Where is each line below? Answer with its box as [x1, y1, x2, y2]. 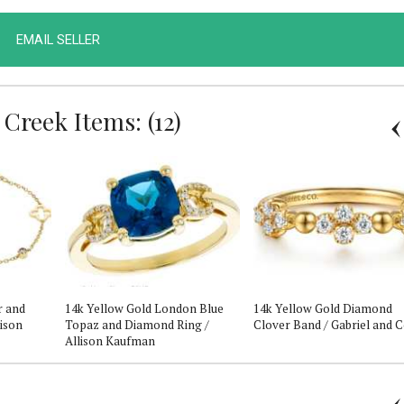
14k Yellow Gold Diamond [253, 299, 392, 317]
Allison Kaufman [65, 332, 155, 349]
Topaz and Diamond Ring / [65, 316, 209, 333]
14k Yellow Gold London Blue [65, 299, 224, 317]
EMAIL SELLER [15, 31, 100, 48]
